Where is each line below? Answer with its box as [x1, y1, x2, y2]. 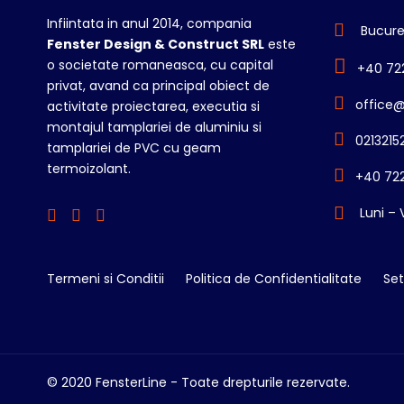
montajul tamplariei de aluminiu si [47, 117, 262, 136]
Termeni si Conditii [47, 269, 164, 288]
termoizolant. [47, 159, 131, 178]
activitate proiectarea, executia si [47, 96, 260, 115]
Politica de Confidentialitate [186, 269, 362, 288]
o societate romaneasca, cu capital [47, 55, 273, 74]
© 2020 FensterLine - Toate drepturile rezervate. [47, 372, 350, 391]
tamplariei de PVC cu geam [47, 138, 221, 157]
